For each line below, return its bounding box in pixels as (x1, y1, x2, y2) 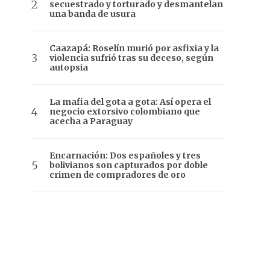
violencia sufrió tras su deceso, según (49, 52, 213, 64)
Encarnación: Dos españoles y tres (49, 150, 201, 162)
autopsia (49, 62, 88, 74)
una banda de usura (49, 8, 136, 20)
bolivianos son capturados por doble (49, 160, 208, 171)
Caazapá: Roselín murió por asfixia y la (49, 43, 219, 54)
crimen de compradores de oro (49, 169, 186, 181)
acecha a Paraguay (49, 116, 133, 127)
